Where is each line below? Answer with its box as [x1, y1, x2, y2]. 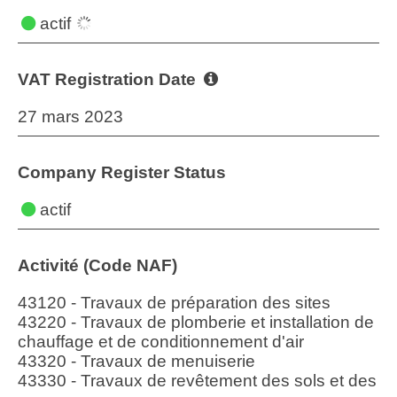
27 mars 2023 [18, 107, 123, 126]
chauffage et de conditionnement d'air [18, 332, 304, 351]
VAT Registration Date [18, 70, 200, 89]
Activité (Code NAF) [18, 256, 177, 275]
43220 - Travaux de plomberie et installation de [18, 313, 374, 331]
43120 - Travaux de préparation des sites [18, 293, 331, 312]
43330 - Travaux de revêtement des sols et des [18, 371, 377, 390]
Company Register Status [18, 163, 226, 182]
